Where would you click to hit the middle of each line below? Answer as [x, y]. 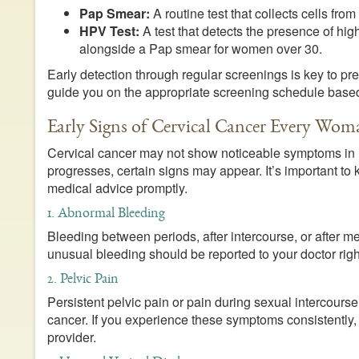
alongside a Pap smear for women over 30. [200, 49]
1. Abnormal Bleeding [106, 213]
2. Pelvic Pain [83, 278]
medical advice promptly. [117, 188]
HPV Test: [109, 31]
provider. [71, 337]
